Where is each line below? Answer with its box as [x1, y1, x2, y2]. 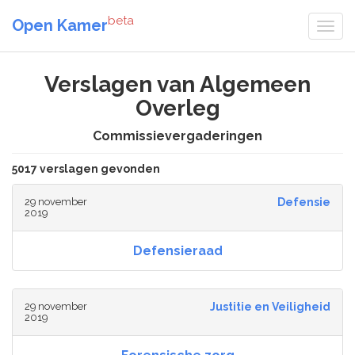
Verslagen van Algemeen [44, 71, 311, 97]
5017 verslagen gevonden [12, 162, 160, 176]
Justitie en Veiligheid [209, 300, 330, 314]
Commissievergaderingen [93, 128, 262, 143]
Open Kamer [12, 15, 108, 35]
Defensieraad [132, 243, 223, 259]
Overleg [135, 95, 220, 121]
